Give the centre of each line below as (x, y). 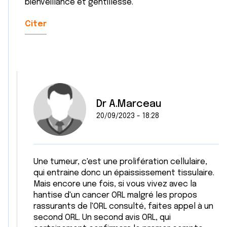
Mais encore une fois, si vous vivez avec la (115, 184)
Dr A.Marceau (129, 104)
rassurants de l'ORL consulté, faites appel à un (123, 206)
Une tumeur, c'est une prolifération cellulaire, (120, 162)
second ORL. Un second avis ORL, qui (102, 218)
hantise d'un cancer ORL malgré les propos (115, 195)
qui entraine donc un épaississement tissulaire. (124, 173)
